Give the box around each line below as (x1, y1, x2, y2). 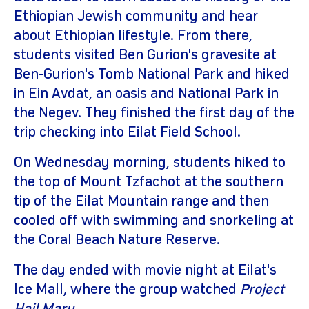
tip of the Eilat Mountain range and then (14, 194, 269, 209)
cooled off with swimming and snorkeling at (14, 213, 294, 228)
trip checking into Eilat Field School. (14, 125, 241, 140)
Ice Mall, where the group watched (14, 282, 240, 297)
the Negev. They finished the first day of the (14, 106, 295, 121)
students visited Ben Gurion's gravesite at (14, 48, 277, 63)
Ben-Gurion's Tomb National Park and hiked (14, 67, 290, 82)
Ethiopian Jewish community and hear (14, 9, 258, 24)
